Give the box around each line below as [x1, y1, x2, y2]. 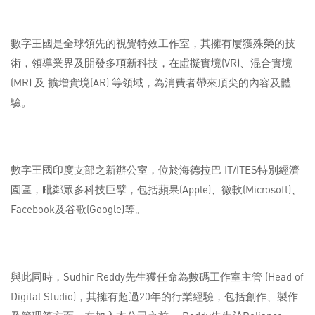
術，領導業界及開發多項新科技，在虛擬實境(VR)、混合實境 [11, 56, 292, 70]
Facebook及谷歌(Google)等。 [11, 202, 146, 217]
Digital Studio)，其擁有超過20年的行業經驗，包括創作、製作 [11, 289, 298, 304]
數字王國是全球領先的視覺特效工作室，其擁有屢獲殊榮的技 [11, 36, 295, 51]
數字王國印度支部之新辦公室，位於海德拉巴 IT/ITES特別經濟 [11, 162, 300, 177]
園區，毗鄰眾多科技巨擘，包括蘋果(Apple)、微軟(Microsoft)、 [11, 182, 302, 197]
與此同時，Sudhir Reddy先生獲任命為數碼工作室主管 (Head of [11, 269, 304, 284]
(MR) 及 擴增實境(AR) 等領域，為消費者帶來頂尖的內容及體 [11, 75, 291, 90]
